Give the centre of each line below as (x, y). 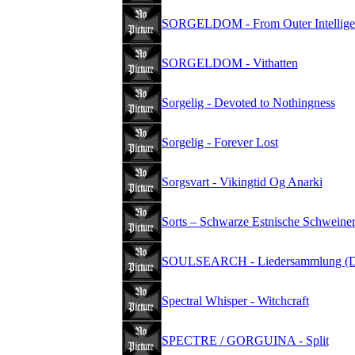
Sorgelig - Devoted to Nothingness (248, 103)
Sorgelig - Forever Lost (219, 143)
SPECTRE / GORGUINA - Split (245, 341)
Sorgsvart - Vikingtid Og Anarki (242, 182)
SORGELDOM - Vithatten (229, 63)
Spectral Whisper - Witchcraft (235, 301)
